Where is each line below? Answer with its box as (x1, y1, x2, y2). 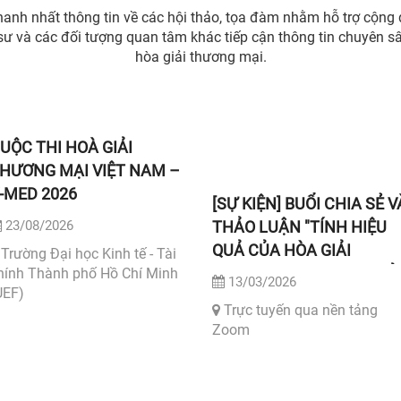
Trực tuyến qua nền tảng (220, 302, 378, 319)
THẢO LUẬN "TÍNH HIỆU (212, 218, 387, 236)
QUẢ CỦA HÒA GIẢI (212, 241, 351, 260)
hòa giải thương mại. (134, 48, 267, 65)
